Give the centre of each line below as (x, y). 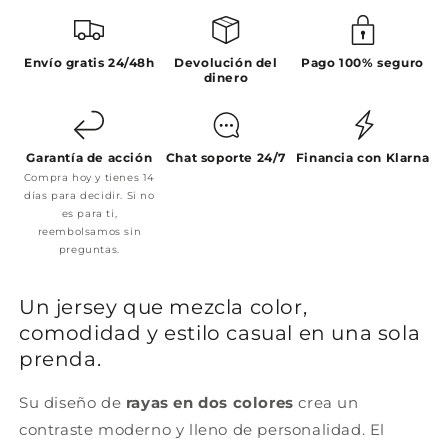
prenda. (60, 359)
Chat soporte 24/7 (226, 158)
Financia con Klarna (362, 158)
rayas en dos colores (209, 402)
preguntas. (89, 250)
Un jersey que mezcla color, (163, 307)
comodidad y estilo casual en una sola (220, 333)
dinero (226, 78)
